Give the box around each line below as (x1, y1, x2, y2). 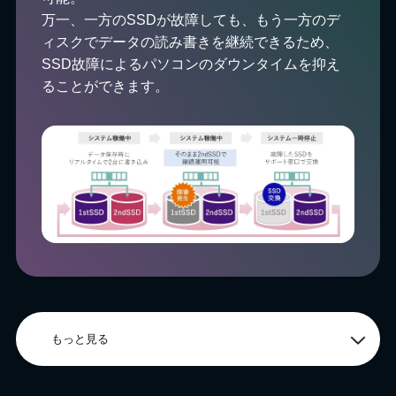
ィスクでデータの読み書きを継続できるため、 (42, 34, 339, 49)
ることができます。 (42, 78, 170, 94)
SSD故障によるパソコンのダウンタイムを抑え (42, 56, 341, 72)
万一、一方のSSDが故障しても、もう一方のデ (42, 11, 341, 27)
